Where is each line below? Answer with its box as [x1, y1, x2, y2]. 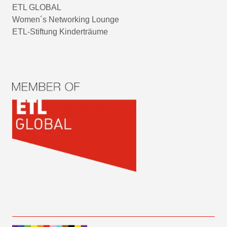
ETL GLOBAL [12, 3, 61, 12]
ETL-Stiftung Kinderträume [12, 27, 108, 36]
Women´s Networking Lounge [12, 15, 119, 24]
